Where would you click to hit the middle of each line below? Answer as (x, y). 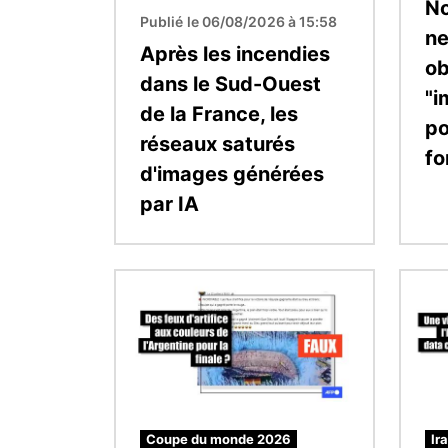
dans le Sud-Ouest (230, 83)
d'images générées (232, 173)
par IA (169, 203)
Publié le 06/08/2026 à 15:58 (239, 21)
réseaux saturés (217, 143)
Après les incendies (235, 53)
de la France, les (219, 113)
